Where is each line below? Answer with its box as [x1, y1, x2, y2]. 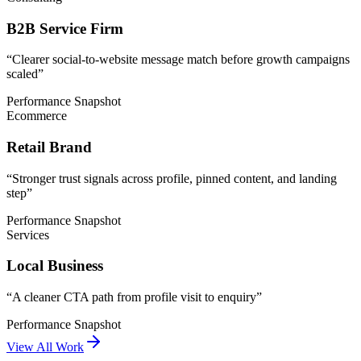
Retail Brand [6, 138, 92, 156]
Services [6, 227, 49, 242]
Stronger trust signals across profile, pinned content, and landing [12, 171, 337, 185]
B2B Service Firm [6, 19, 123, 37]
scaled [6, 67, 38, 81]
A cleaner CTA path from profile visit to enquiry [12, 290, 256, 305]
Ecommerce [6, 109, 67, 123]
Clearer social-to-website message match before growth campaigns [12, 52, 350, 67]
